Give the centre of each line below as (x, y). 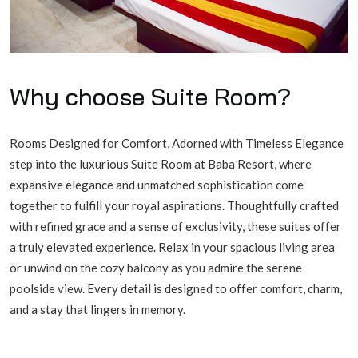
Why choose (80, 97)
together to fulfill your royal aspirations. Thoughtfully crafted (174, 206)
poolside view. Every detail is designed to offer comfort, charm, (176, 289)
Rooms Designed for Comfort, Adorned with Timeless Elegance (177, 143)
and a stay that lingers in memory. (97, 310)
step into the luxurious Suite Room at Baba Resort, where (161, 164)
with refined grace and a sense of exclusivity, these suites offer (175, 227)
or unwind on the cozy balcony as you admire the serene (156, 268)
